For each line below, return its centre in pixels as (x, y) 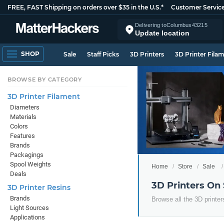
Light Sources (29, 208)
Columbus (179, 25)
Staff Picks (103, 54)
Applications (27, 217)
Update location (162, 33)
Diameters (25, 107)
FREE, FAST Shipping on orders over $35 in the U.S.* (85, 7)
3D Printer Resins (39, 187)
